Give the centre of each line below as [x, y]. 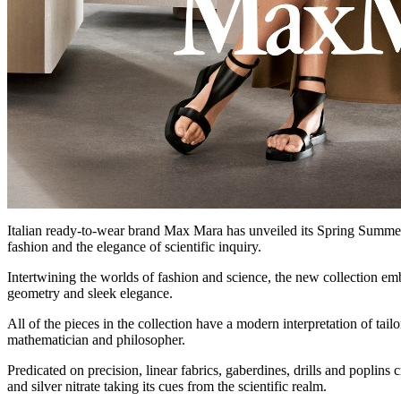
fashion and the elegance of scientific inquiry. [134, 247]
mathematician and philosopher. [96, 340]
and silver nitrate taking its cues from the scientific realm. [167, 387]
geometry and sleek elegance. [90, 294]
